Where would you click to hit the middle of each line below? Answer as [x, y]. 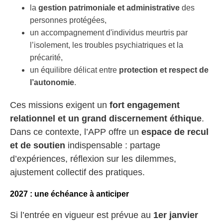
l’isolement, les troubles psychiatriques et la [107, 45]
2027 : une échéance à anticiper [69, 194]
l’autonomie [52, 82]
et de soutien [38, 145]
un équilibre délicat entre [74, 70]
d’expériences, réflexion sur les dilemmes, [93, 159]
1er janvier [176, 215]
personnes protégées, [68, 20]
